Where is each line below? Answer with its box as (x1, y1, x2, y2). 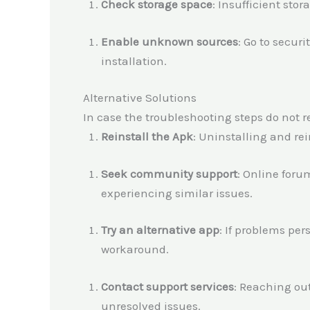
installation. (100, 53, 167, 68)
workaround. (100, 242, 169, 257)
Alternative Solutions (83, 91, 197, 105)
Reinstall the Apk (100, 129, 193, 144)
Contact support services (100, 279, 234, 293)
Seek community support (100, 166, 237, 181)
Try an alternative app (100, 223, 219, 237)
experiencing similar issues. (100, 185, 253, 200)
